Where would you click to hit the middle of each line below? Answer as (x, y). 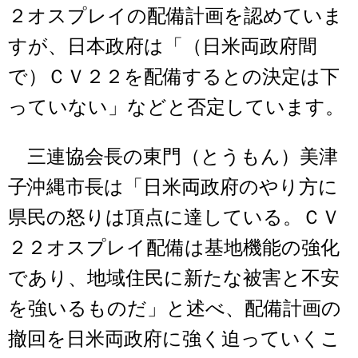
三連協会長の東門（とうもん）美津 (173, 157)
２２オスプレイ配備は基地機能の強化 (174, 248)
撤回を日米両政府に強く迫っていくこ (174, 339)
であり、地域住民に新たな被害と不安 (174, 278)
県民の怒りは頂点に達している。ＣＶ (174, 218)
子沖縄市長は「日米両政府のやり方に (173, 187)
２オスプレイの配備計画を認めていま (175, 16)
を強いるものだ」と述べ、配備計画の (175, 309)
